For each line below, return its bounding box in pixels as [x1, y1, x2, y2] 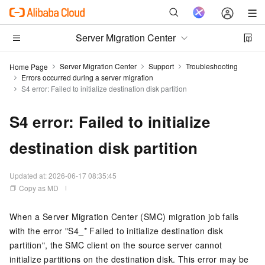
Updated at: [9, 170, 49, 180]
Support [148, 61, 174, 71]
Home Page [9, 61, 48, 72]
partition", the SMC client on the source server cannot [9, 239, 222, 251]
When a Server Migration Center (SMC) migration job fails [9, 211, 239, 222]
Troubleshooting [186, 61, 238, 71]
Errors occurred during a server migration [21, 72, 153, 82]
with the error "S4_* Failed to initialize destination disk [9, 225, 224, 237]
